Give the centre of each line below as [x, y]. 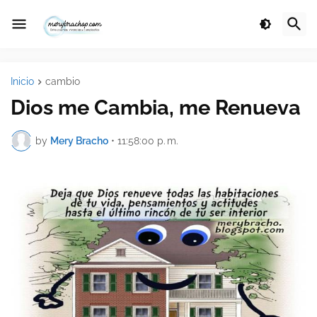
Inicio [22, 81]
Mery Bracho [79, 140]
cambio [63, 81]
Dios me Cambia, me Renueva [156, 108]
